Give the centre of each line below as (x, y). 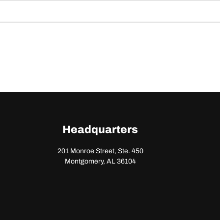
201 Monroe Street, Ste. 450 (100, 151)
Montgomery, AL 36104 (100, 161)
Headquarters (100, 130)
